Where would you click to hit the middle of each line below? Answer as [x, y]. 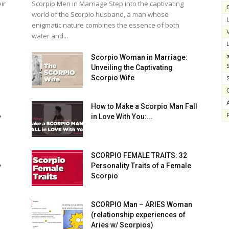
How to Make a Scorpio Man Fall [144, 107]
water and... [50, 36]
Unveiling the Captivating [132, 68]
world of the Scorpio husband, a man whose [100, 15]
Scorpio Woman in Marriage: [139, 58]
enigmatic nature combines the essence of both [106, 25]
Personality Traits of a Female [141, 166]
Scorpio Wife [113, 78]
